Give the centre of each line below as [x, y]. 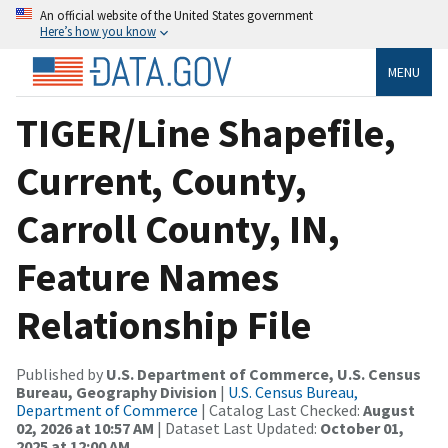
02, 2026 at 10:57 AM [85, 427]
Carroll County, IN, [178, 228]
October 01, [362, 427]
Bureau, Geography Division [116, 391]
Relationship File [163, 324]
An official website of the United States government [176, 15]
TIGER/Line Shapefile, [206, 132]
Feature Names [147, 276]
